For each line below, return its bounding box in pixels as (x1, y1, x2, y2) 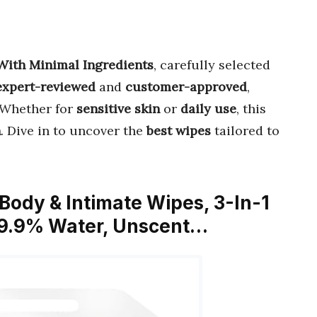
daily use (180, 100, 236, 117)
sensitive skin (76, 100, 160, 117)
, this (236, 100, 266, 117)
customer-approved (125, 78, 247, 95)
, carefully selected (154, 56, 270, 73)
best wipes (146, 122, 211, 139)
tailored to (211, 122, 279, 139)
